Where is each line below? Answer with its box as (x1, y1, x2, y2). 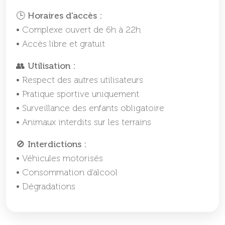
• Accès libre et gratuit (16, 40, 105, 49)
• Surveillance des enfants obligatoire (16, 104, 164, 113)
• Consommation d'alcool (16, 168, 118, 177)
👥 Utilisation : (16, 62, 75, 71)
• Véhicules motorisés (16, 154, 103, 163)
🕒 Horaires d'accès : (16, 12, 102, 21)
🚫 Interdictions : (16, 140, 86, 149)
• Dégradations (16, 182, 75, 191)
